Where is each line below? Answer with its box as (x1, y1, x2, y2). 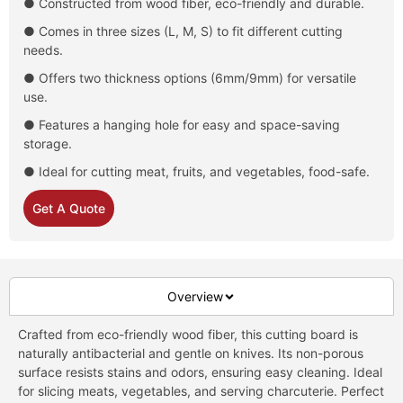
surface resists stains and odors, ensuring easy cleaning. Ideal (18, 364, 382, 381)
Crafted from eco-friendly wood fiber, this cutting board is (18, 327, 358, 343)
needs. (23, 42, 63, 58)
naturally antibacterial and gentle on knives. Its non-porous (18, 345, 363, 362)
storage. (23, 136, 72, 152)
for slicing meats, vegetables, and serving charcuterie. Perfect (18, 383, 384, 399)
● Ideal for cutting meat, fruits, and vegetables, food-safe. (23, 164, 370, 180)
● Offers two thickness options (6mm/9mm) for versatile (23, 70, 356, 86)
